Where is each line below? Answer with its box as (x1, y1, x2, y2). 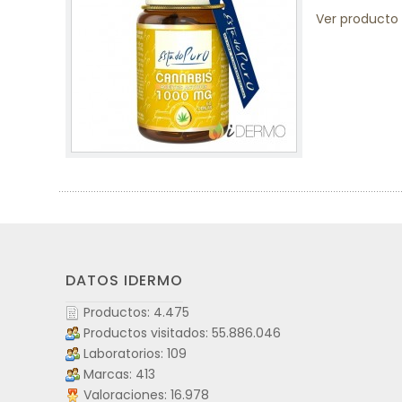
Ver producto (316, 10, 398, 28)
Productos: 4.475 (83, 303, 189, 321)
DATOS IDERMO (66, 270, 183, 291)
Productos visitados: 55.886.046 (83, 324, 281, 342)
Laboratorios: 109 (83, 345, 187, 363)
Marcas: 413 (83, 365, 155, 383)
